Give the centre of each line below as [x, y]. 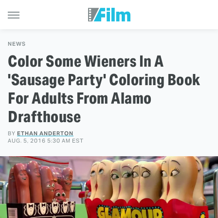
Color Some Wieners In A [86, 61]
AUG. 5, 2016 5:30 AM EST [46, 141]
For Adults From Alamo [80, 98]
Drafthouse [44, 117]
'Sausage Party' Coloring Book [104, 80]
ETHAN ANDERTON [45, 133]
